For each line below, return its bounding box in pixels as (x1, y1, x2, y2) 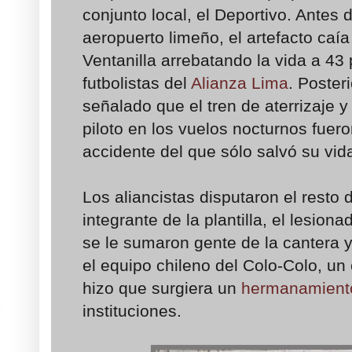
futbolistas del (82, 73, 191, 92)
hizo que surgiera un (82, 278, 241, 297)
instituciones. (82, 301, 181, 320)
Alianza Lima (191, 73, 288, 92)
